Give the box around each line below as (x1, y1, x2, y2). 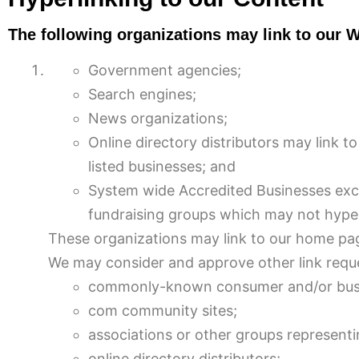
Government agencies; (88, 62, 241, 79)
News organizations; (88, 110, 228, 127)
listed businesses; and (88, 158, 236, 175)
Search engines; (88, 86, 196, 103)
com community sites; (88, 302, 237, 319)
